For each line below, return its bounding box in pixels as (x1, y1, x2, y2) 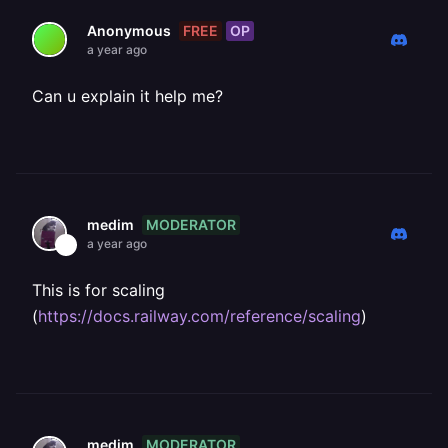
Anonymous (87, 22, 171, 39)
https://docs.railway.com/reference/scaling (38, 306, 361, 326)
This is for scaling (32, 280, 165, 300)
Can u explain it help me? (32, 86, 223, 106)
